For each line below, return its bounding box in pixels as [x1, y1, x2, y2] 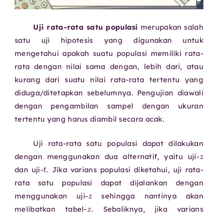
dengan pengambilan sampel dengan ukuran [15, 101, 203, 111]
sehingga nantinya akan [92, 191, 203, 200]
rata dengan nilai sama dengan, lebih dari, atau [15, 62, 203, 72]
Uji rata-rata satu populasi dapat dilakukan [33, 138, 203, 148]
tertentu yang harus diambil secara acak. [15, 114, 164, 124]
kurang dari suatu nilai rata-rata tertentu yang [15, 75, 203, 85]
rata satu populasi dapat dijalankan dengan [15, 178, 203, 187]
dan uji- [15, 164, 43, 174]
